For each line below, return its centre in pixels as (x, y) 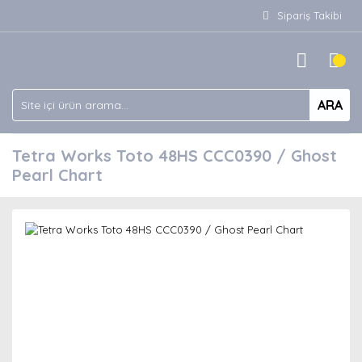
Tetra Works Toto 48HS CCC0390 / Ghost (175, 156)
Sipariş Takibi (309, 15)
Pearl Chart (57, 175)
